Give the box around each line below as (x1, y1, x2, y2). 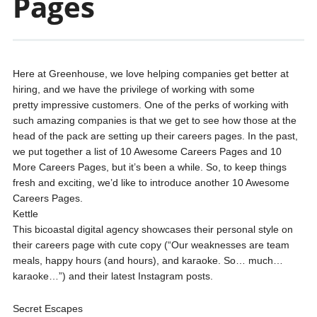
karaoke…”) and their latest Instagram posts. (12, 270, 213, 282)
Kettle (12, 208, 38, 219)
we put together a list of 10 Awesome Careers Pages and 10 (12, 146, 282, 157)
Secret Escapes (12, 303, 83, 314)
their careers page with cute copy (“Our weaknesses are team (12, 239, 289, 250)
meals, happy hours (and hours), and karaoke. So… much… (12, 255, 283, 266)
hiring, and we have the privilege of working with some (12, 83, 255, 95)
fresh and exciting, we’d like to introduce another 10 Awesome (12, 177, 289, 188)
